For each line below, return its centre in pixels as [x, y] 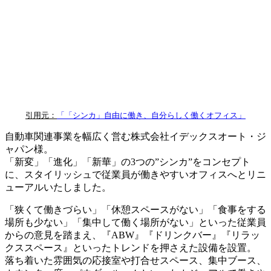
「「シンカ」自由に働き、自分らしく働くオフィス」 [151, 116]
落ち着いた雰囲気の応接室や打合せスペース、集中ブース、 [135, 261]
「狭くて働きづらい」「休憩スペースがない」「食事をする [135, 210]
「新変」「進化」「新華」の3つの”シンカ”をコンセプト [128, 162]
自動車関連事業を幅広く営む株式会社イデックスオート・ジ [135, 137]
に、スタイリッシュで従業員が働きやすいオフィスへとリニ [135, 175]
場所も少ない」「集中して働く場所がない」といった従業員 [135, 223]
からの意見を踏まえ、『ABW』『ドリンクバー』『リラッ [132, 235]
